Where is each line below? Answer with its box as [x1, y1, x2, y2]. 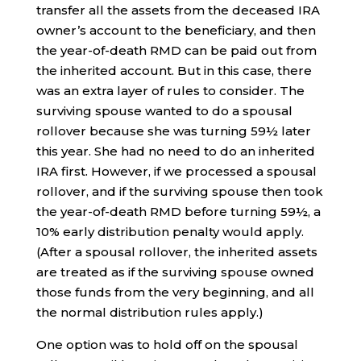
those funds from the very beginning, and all [35, 284, 314, 300]
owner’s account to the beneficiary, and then [35, 22, 316, 38]
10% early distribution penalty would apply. [35, 223, 304, 239]
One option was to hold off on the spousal [35, 336, 298, 352]
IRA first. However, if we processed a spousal [35, 163, 317, 179]
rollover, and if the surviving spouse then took [35, 183, 323, 199]
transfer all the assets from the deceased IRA [35, 2, 320, 18]
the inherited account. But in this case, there [35, 62, 312, 78]
